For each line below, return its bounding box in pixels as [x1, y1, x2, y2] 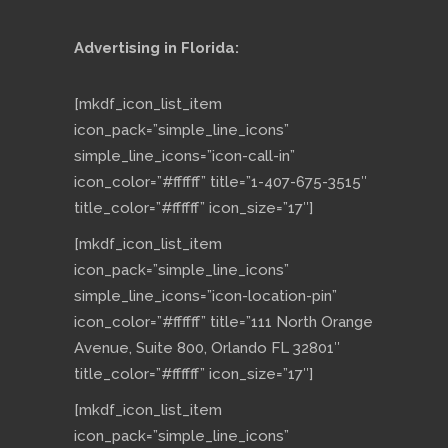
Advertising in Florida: [74, 39, 239, 58]
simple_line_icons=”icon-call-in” [74, 147, 295, 166]
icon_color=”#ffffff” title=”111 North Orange [74, 313, 373, 332]
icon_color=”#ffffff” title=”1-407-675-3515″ [74, 173, 367, 192]
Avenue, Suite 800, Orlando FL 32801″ [74, 339, 340, 358]
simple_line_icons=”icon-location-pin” [74, 287, 337, 306]
